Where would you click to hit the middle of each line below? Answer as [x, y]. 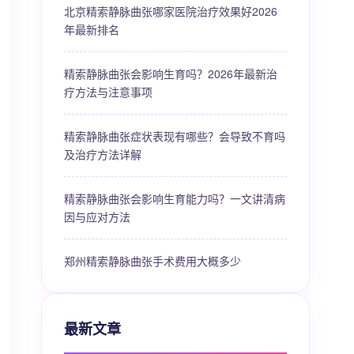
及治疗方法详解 [103, 154]
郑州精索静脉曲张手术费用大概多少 [153, 261]
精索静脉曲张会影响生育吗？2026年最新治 [171, 73]
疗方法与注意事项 [108, 92]
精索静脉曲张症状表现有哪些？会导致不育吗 [175, 136]
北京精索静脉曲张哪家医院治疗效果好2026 [171, 11]
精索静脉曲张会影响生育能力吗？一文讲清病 [175, 198]
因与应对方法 [97, 217]
